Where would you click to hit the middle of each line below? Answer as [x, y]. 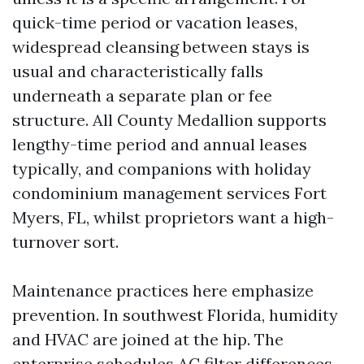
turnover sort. [65, 242]
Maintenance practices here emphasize [163, 290]
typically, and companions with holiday [162, 169]
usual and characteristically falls [138, 71]
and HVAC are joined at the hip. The [148, 339]
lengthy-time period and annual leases [160, 144]
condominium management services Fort [169, 193]
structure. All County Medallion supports [169, 120]
